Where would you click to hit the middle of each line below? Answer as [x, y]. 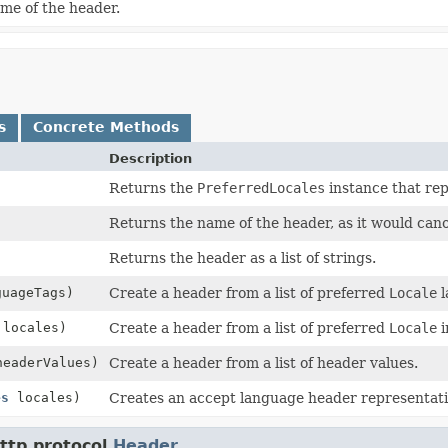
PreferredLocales [261, 187]
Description [150, 158]
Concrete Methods [106, 126]
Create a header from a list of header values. [263, 362]
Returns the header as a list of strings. [242, 257]
